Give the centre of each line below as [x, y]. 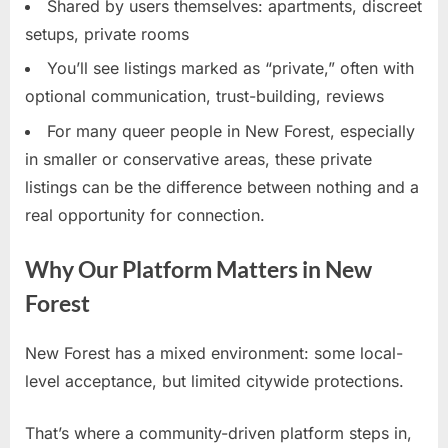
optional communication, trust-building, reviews [204, 96]
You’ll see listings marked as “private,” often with [230, 68]
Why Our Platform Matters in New [198, 269]
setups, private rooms [107, 33]
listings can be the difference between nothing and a [222, 186]
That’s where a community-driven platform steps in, [218, 432]
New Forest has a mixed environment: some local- [214, 352]
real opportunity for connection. [145, 214]
